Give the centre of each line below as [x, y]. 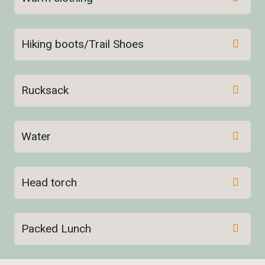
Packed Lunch [56, 228]
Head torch [49, 182]
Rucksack [45, 90]
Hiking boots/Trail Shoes [83, 44]
